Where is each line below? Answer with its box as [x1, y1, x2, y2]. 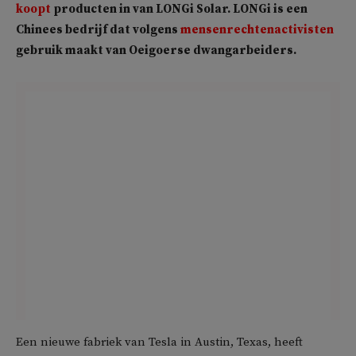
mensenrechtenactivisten [180, 21, 334, 37]
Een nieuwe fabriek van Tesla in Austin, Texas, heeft [16, 334, 303, 350]
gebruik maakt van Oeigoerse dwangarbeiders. [16, 42, 296, 58]
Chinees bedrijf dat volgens [16, 21, 180, 37]
